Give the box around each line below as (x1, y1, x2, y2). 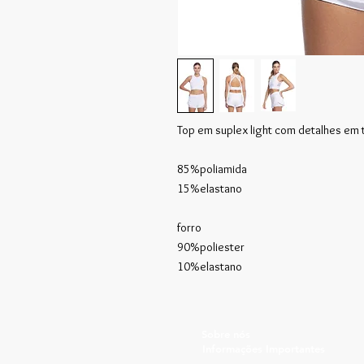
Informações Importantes (202, 341, 325, 355)
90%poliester (177, 239, 245, 254)
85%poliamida (177, 161, 247, 176)
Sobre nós (201, 327, 250, 340)
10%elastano (177, 258, 242, 274)
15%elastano (177, 180, 242, 196)
